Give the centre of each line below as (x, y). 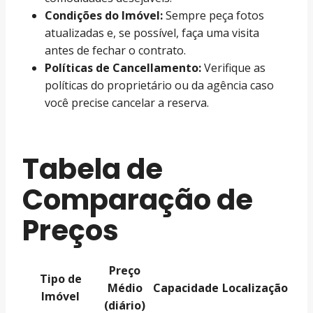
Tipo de (60, 278)
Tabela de (93, 169)
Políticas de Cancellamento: (123, 67)
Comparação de (138, 199)
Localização (255, 287)
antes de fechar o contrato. (115, 50)
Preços (71, 230)
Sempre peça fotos (213, 15)
